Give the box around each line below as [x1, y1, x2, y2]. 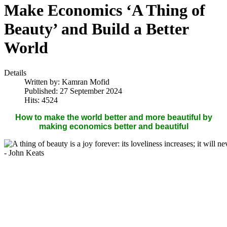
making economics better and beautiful [39, 122, 188, 131]
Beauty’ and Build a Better [4, 20, 188, 39]
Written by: [24, 77, 62, 86]
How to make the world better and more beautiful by [15, 112, 212, 122]
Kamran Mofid [62, 77, 109, 86]
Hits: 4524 [24, 95, 58, 104]
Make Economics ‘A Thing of [4, 1, 205, 20]
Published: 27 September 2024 [24, 86, 122, 95]
